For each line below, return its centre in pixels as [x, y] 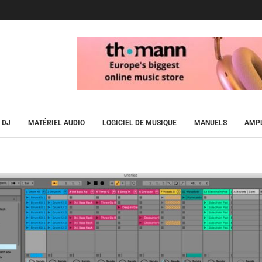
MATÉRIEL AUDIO [56, 123]
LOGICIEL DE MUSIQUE [139, 123]
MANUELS [211, 123]
